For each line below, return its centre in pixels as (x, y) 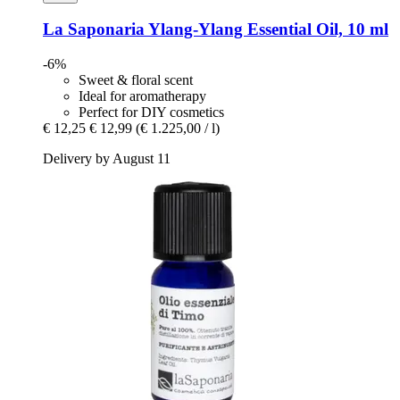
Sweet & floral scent (136, 80)
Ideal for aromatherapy (142, 96)
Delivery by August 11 (107, 159)
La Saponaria (94, 29)
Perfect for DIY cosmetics (151, 112)
